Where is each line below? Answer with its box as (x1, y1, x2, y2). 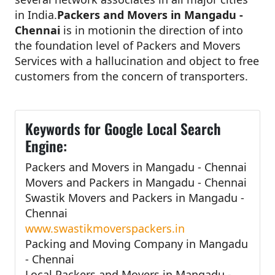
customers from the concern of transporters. (15, 68, 248, 83)
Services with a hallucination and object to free (15, 53, 259, 68)
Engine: (25, 134, 67, 157)
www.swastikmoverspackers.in (25, 220, 185, 236)
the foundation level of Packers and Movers (15, 37, 241, 53)
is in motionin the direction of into (63, 22, 243, 37)
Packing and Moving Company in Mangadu (25, 236, 248, 251)
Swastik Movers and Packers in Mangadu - (25, 190, 244, 205)
